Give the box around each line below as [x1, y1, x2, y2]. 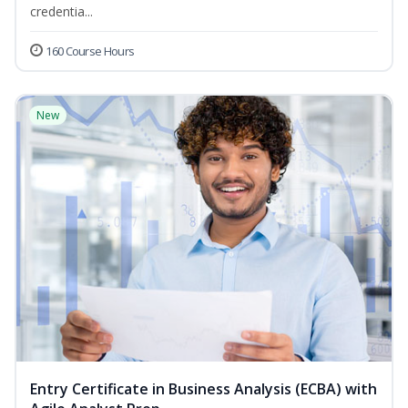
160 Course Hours [46, 43, 135, 60]
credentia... [30, 3, 93, 21]
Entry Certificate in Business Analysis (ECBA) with [30, 379, 377, 400]
